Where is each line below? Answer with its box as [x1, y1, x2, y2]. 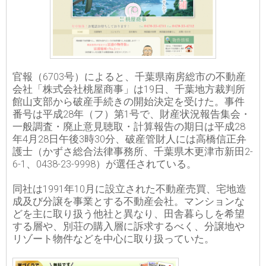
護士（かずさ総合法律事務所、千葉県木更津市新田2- [12, 145, 253, 157]
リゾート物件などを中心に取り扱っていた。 [12, 233, 214, 245]
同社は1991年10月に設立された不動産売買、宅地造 [12, 183, 246, 195]
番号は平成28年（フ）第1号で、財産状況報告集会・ [12, 108, 251, 120]
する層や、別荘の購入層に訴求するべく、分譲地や [12, 220, 245, 232]
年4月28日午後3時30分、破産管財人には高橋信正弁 [12, 133, 246, 145]
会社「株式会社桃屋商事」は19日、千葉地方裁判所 [12, 83, 245, 95]
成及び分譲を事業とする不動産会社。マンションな [12, 195, 245, 207]
